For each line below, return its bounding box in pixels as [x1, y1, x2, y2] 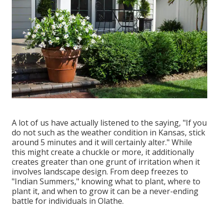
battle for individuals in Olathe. [12, 195, 124, 206]
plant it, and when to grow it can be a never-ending [12, 185, 198, 197]
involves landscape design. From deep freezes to [12, 166, 188, 177]
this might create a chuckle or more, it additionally [12, 146, 194, 157]
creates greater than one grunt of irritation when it [12, 156, 200, 167]
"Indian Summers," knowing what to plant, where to [12, 175, 200, 187]
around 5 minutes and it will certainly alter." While [12, 136, 192, 148]
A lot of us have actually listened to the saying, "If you [12, 117, 207, 128]
